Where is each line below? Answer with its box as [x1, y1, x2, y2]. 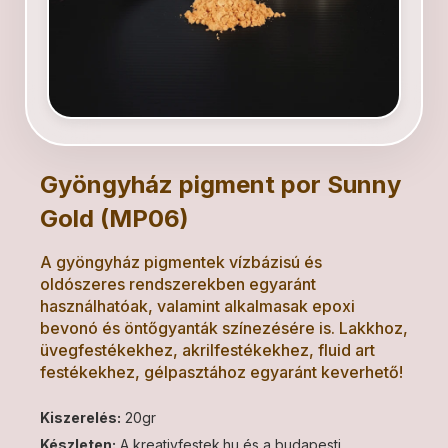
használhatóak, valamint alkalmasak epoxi [40, 296, 355, 316]
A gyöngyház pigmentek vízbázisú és [40, 252, 322, 272]
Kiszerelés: [40, 409, 121, 426]
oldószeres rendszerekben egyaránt [40, 274, 316, 294]
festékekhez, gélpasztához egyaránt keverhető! [40, 362, 403, 382]
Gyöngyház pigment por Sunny [40, 170, 401, 199]
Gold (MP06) [40, 204, 189, 233]
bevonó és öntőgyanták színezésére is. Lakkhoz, [40, 318, 408, 338]
